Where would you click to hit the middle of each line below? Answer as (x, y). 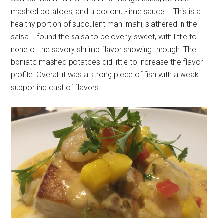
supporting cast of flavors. (56, 87)
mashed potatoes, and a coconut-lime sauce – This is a (106, 11)
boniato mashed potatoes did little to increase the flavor (107, 62)
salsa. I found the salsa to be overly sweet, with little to (104, 36)
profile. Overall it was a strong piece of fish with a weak (105, 74)
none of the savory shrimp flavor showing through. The (104, 49)
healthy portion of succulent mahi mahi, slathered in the (104, 24)
